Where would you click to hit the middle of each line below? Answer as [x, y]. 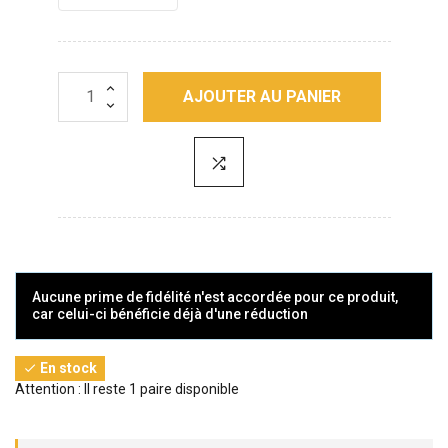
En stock [67, 367]
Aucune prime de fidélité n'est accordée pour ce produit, [215, 296]
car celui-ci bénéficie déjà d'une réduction [170, 313]
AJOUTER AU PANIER [261, 96]
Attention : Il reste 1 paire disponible [127, 389]
